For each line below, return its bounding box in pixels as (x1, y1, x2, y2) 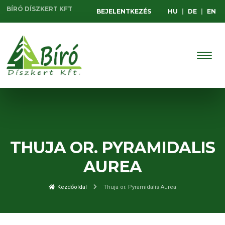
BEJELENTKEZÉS (96, 8, 151, 15)
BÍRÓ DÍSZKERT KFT (7, 5, 73, 13)
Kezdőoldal (56, 183, 87, 190)
